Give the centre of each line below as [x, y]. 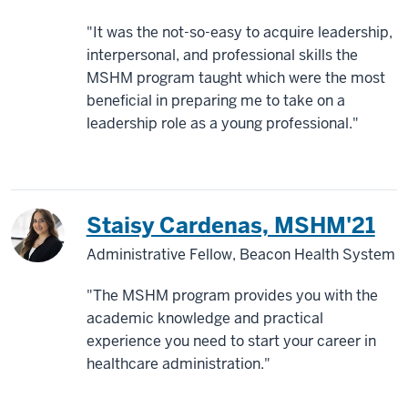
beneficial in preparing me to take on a [215, 101]
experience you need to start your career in [231, 342]
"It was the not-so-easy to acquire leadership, [239, 33]
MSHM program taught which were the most [235, 78]
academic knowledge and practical [204, 319]
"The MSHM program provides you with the [232, 296]
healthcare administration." [178, 364]
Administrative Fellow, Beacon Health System [240, 255]
